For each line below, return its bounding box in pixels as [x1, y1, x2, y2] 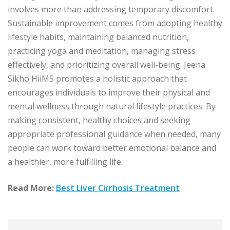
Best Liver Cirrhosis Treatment [56, 182, 180, 194]
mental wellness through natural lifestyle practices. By [8, 101, 216, 112]
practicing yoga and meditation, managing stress [8, 45, 196, 57]
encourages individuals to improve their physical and [8, 87, 210, 99]
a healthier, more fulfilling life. [8, 156, 123, 168]
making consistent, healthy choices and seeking [8, 114, 190, 126]
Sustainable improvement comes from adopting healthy [8, 17, 222, 29]
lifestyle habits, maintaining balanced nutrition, [8, 31, 189, 43]
